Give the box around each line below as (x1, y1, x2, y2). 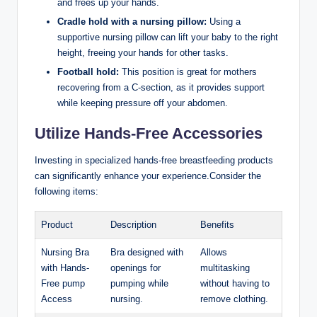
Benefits (200, 219, 234, 231)
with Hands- (41, 263, 89, 274)
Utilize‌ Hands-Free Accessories (35, 125, 263, 143)
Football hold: (57, 67, 119, 78)
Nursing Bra (41, 247, 89, 258)
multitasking (200, 263, 250, 274)
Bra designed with (110, 247, 183, 258)
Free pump (41, 278, 85, 289)
